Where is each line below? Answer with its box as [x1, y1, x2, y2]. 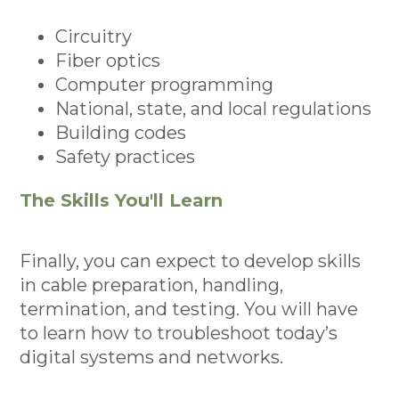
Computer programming [55, 74, 274, 95]
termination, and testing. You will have [20, 298, 359, 320]
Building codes [55, 122, 187, 143]
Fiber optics [55, 50, 161, 71]
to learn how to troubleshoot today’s [20, 322, 338, 344]
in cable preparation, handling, [20, 274, 284, 296]
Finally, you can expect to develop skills [20, 250, 362, 272]
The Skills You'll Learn [20, 190, 224, 211]
